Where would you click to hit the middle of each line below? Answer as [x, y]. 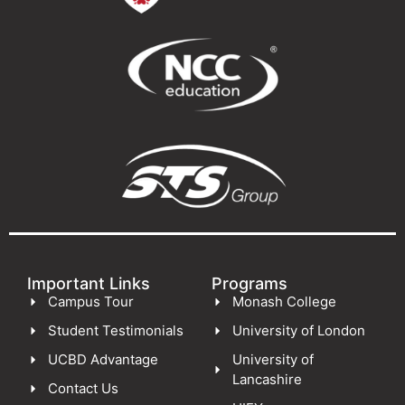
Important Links [89, 283]
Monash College [284, 301]
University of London [298, 330]
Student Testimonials [115, 330]
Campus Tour [90, 301]
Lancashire [267, 379]
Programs [250, 283]
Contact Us [83, 388]
